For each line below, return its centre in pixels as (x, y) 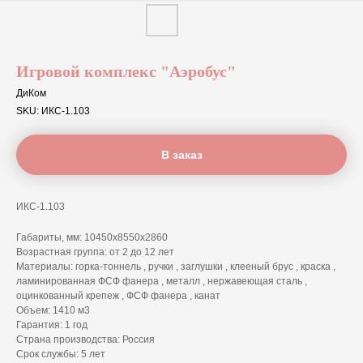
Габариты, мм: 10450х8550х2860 (92, 237)
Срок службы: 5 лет (61, 354)
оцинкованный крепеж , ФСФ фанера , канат (118, 296)
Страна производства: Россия (85, 340)
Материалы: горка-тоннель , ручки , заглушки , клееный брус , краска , (176, 267)
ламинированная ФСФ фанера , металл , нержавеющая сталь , (162, 281)
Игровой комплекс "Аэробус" (126, 71)
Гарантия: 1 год (52, 325)
